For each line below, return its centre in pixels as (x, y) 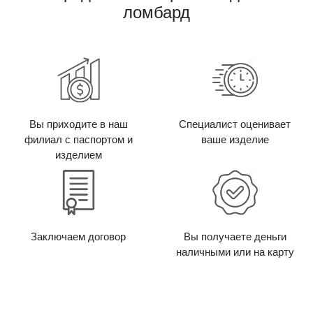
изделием (78, 155)
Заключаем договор (78, 236)
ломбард (156, 12)
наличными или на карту (235, 252)
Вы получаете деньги (235, 236)
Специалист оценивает (235, 124)
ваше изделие (235, 139)
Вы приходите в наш (78, 124)
